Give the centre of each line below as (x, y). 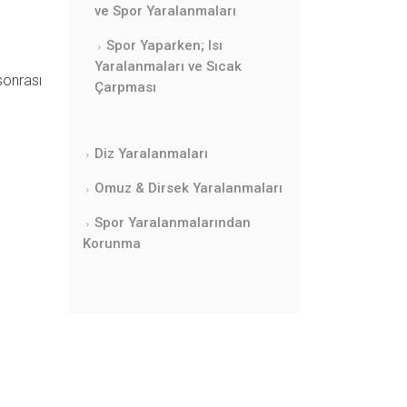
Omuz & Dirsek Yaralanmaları (189, 188)
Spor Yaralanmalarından (173, 222)
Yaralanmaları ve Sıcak (168, 66)
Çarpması (125, 87)
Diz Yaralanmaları (151, 153)
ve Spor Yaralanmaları (165, 10)
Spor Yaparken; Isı (164, 45)
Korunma (112, 243)
